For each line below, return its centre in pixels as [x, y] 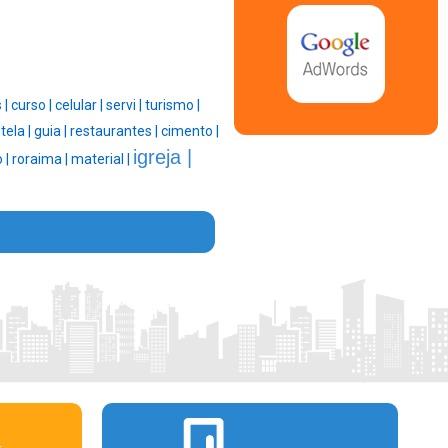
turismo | [172, 105]
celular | [80, 105]
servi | [125, 105]
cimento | [190, 131]
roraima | [41, 159]
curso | [33, 105]
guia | [52, 131]
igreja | [162, 157]
